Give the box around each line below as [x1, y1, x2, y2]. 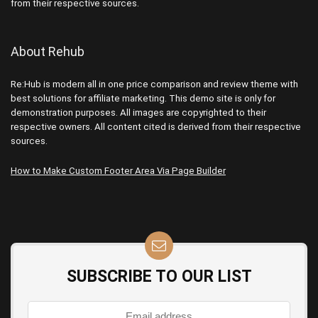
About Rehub [11, 44, 84, 59]
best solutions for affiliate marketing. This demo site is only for [11, 93, 275, 104]
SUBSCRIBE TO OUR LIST [66, 267, 252, 286]
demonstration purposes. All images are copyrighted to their [11, 107, 266, 118]
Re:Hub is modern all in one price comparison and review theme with [11, 79, 298, 89]
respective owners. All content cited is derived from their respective [11, 121, 301, 132]
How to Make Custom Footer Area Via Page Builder [11, 165, 226, 176]
